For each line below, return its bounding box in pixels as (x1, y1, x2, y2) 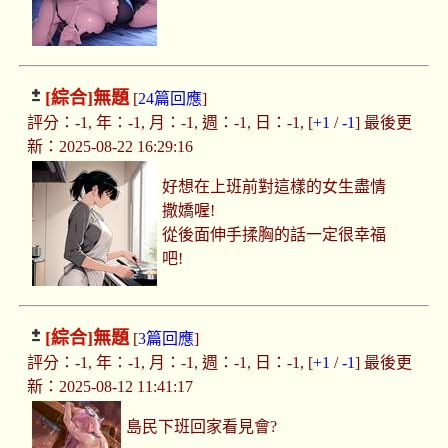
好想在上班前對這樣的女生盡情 (162, 178, 387, 196)
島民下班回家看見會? (126, 418, 278, 436)
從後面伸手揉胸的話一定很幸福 (162, 226, 387, 244)
